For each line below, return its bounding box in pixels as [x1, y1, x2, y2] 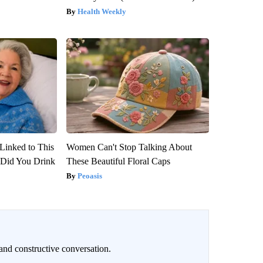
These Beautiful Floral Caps [66, 156, 170, 167]
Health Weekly [77, 7, 126, 16]
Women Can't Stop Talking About [66, 142, 192, 153]
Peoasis [77, 171, 102, 181]
